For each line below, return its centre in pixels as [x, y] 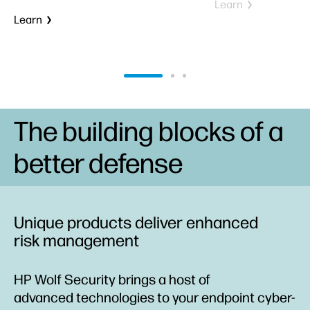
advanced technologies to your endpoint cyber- [155, 297]
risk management [76, 240]
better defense [98, 163]
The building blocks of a [149, 131]
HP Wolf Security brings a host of [112, 279]
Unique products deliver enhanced [136, 222]
